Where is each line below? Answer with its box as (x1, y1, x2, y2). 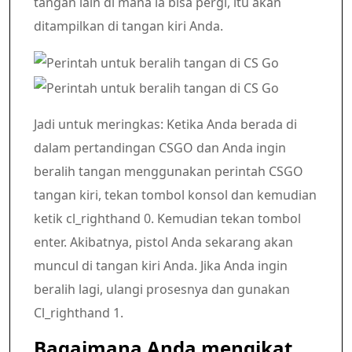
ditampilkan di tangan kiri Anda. (34, 16, 223, 35)
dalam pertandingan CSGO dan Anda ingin (34, 139, 286, 157)
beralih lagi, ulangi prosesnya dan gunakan (34, 280, 290, 299)
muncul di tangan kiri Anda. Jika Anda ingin (34, 257, 288, 275)
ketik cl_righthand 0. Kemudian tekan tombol (34, 210, 301, 228)
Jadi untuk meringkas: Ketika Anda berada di (34, 115, 297, 134)
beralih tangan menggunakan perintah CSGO (34, 163, 303, 181)
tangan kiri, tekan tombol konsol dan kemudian (34, 186, 317, 204)
